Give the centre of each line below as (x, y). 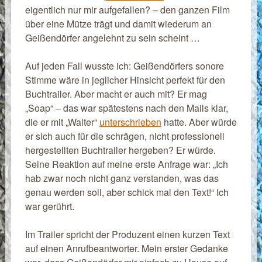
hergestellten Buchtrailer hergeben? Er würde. (120, 150)
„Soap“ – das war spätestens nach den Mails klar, (126, 108)
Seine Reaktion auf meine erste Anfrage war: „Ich (126, 164)
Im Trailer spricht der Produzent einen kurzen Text (127, 234)
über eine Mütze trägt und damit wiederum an (118, 24)
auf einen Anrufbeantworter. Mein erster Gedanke (126, 248)
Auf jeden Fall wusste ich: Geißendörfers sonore (124, 66)
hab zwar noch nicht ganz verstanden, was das (122, 178)
